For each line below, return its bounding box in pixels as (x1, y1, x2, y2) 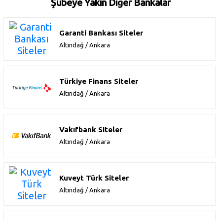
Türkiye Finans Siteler (59, 77, 138, 86)
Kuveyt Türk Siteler (59, 174, 129, 183)
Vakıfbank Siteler (59, 125, 122, 134)
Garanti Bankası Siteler (59, 29, 143, 37)
